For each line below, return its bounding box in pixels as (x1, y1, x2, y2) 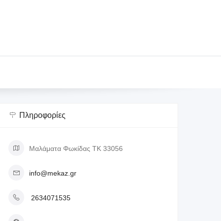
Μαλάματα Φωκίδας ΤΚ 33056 (29, 145, 123, 153)
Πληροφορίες (19, 111, 66, 120)
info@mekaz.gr (29, 169, 76, 178)
